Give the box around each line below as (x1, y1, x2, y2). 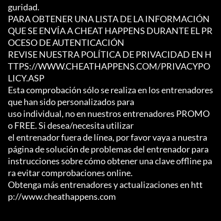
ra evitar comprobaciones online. (8, 167, 133, 179)
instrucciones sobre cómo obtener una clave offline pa (8, 155, 212, 167)
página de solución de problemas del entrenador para (8, 144, 209, 155)
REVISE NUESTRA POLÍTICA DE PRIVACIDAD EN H (8, 49, 212, 60)
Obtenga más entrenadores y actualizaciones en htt (8, 179, 203, 190)
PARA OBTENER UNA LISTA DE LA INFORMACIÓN (8, 13, 210, 25)
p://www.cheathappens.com (8, 191, 116, 202)
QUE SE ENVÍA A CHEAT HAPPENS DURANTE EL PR (8, 25, 213, 37)
